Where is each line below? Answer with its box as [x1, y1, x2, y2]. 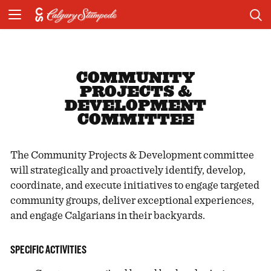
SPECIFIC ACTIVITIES [10, 243, 87, 256]
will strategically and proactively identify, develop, [10, 164, 246, 176]
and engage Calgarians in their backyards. [10, 209, 206, 221]
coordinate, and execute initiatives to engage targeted [10, 179, 260, 191]
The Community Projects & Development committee [10, 149, 255, 161]
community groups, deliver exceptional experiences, [10, 194, 255, 206]
